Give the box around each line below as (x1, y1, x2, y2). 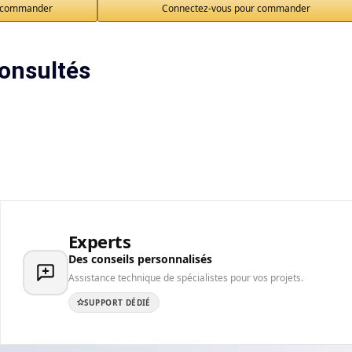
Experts (68, 229, 131, 253)
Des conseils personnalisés (68, 251, 212, 266)
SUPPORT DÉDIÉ (83, 296, 151, 308)
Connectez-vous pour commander (162, 2, 310, 16)
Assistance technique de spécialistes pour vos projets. (68, 270, 303, 284)
